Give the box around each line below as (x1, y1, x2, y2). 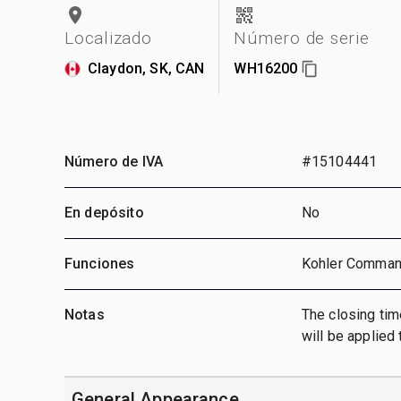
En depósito (64, 203, 144, 221)
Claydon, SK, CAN (88, 59, 205, 77)
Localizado (64, 27, 152, 48)
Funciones (64, 254, 135, 272)
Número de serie (234, 27, 370, 48)
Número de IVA (64, 152, 163, 170)
